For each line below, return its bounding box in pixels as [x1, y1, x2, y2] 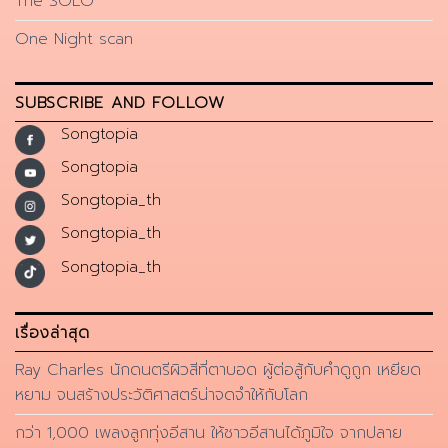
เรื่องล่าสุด [15, 320, 90, 345]
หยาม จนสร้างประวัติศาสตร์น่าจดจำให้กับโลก [15, 382, 308, 407]
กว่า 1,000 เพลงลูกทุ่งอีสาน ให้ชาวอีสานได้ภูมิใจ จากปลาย [15, 420, 402, 445]
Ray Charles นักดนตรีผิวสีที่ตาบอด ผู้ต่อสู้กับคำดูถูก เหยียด [15, 357, 421, 382]
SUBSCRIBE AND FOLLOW [15, 90, 225, 115]
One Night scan [15, 26, 133, 51]
